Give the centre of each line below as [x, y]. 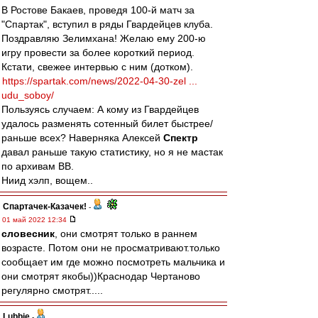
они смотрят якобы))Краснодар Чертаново [101, 276]
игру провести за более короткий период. [98, 53]
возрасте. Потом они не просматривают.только [111, 248]
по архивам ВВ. [38, 166]
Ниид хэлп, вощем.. [47, 180]
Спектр [181, 138]
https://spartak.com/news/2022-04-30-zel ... [100, 81]
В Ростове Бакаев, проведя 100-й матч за [98, 10]
